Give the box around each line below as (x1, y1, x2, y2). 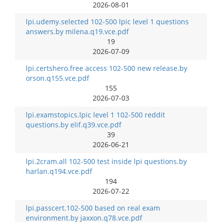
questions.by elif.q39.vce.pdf (26, 120, 121, 129)
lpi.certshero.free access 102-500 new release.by (26, 63, 187, 73)
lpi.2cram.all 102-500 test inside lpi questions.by (26, 157, 187, 166)
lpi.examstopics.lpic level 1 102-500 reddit (26, 110, 165, 119)
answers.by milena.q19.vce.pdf (26, 27, 129, 36)
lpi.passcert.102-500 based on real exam (26, 203, 160, 213)
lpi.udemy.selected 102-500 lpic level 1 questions (26, 17, 189, 26)
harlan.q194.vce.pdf (26, 166, 92, 176)
